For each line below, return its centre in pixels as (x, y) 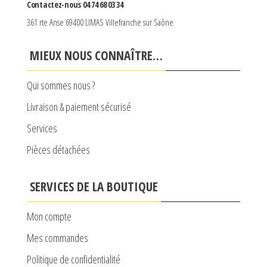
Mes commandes (58, 237)
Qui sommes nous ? (61, 85)
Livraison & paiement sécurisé (79, 106)
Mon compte (49, 216)
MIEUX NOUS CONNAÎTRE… (96, 55)
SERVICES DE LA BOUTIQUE (94, 186)
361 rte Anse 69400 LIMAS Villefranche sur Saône (100, 22)
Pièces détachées (58, 149)
